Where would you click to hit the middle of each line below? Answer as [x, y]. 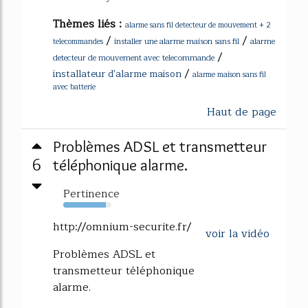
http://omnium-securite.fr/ [122, 227]
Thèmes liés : [89, 24]
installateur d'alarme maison [117, 74]
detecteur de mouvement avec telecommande [134, 58]
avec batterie [74, 87]
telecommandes [78, 42]
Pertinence [91, 194]
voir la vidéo [238, 234]
